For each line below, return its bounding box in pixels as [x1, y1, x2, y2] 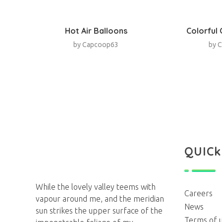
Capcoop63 [82, 40, 119, 49]
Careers [184, 188, 213, 198]
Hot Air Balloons [64, 25, 127, 36]
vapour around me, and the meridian [36, 194, 164, 203]
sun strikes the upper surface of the [36, 206, 163, 215]
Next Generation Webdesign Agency [40, 171, 47, 179]
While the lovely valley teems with [36, 182, 156, 191]
